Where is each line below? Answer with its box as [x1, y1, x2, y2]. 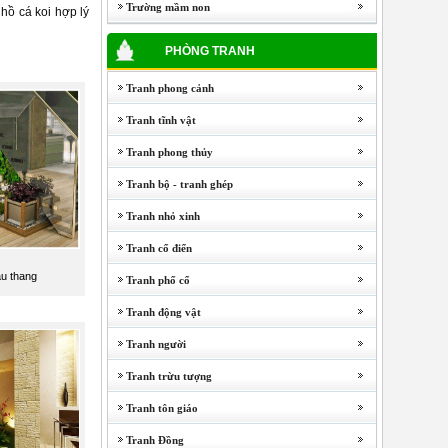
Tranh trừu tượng [108, 370, 212, 382]
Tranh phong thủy [108, 146, 213, 158]
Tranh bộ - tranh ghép [108, 178, 233, 190]
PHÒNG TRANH [165, 44, 255, 58]
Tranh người [108, 338, 186, 350]
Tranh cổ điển [108, 242, 192, 254]
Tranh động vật [108, 306, 201, 318]
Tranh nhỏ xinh [108, 210, 200, 222]
